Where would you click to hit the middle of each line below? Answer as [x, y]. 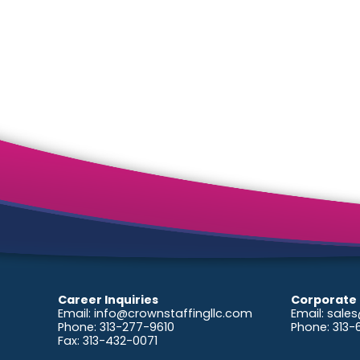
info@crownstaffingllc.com [173, 313]
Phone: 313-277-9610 [116, 327]
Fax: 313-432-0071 [108, 340]
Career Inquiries [108, 299]
